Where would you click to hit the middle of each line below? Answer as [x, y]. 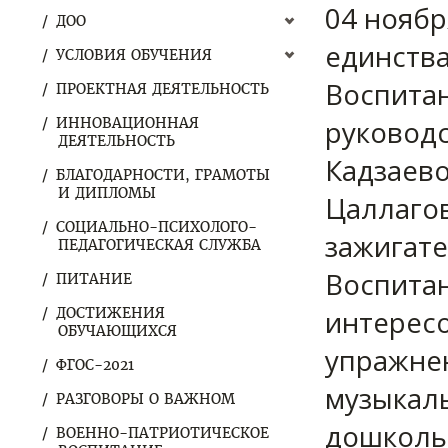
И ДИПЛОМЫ [107, 193]
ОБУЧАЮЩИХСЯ [117, 331]
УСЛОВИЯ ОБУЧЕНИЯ [134, 55]
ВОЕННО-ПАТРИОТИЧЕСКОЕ [162, 433]
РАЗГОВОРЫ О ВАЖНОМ [145, 399]
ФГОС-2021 [95, 365]
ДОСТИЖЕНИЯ [110, 313]
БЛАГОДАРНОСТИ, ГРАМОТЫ [163, 175]
